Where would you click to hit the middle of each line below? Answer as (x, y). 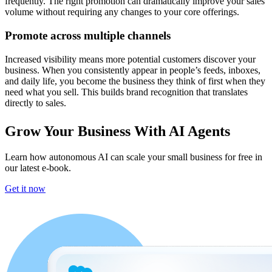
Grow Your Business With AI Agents (117, 131)
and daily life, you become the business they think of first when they (135, 81)
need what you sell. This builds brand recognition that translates (126, 92)
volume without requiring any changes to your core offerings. (122, 12)
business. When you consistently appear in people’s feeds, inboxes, (133, 70)
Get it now (25, 188)
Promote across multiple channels (89, 36)
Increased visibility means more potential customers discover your (130, 59)
